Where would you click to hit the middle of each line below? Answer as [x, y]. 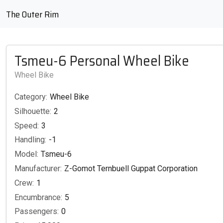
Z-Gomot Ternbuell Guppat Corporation [131, 168]
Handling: [30, 140]
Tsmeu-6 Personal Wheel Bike [102, 61]
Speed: [27, 125]
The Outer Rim [32, 14]
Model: [26, 154]
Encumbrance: [38, 197]
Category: [31, 97]
